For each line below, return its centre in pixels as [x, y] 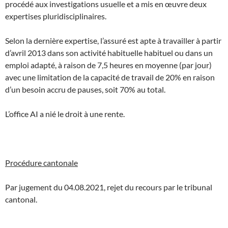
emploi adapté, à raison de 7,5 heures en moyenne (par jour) [108, 65]
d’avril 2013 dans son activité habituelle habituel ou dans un [109, 52]
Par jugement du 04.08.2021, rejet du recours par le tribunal [109, 187]
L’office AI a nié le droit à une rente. [65, 113]
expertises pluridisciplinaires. [56, 16]
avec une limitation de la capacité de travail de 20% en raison [110, 77]
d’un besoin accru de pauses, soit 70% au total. [85, 89]
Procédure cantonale [41, 162]
